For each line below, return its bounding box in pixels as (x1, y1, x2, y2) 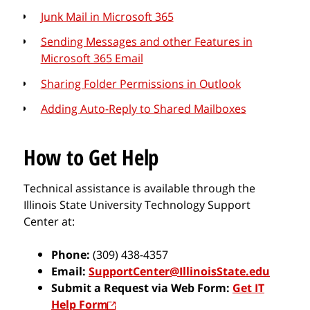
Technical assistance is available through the (24, 180, 255, 197)
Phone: (51, 246, 90, 263)
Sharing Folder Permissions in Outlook (40, 75, 241, 91)
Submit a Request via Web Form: (51, 280, 232, 296)
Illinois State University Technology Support (24, 197, 250, 213)
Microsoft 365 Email (40, 50, 143, 66)
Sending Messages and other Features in (40, 33, 253, 50)
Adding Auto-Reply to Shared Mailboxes (40, 100, 246, 116)
